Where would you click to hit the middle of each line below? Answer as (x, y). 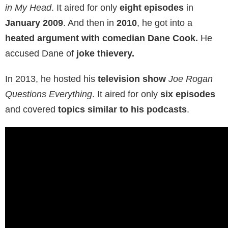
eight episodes (150, 8)
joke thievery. (105, 53)
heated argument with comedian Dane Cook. (102, 38)
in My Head (28, 8)
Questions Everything (49, 94)
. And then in (90, 23)
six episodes (187, 94)
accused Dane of (41, 53)
